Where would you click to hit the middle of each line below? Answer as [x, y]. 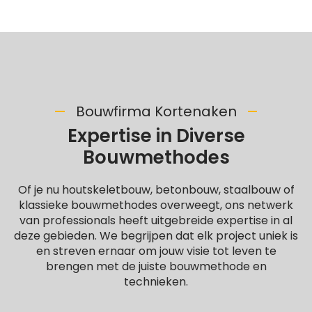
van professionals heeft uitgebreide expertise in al [156, 220]
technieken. [156, 282]
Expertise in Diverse [156, 136]
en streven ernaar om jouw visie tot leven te [156, 251]
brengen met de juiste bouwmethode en [156, 266]
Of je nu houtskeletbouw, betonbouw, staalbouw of [156, 190]
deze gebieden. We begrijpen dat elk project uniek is [156, 236]
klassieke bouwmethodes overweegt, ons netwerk [156, 205]
